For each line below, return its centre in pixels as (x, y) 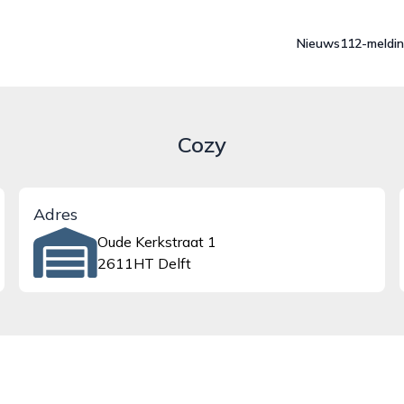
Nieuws (318, 43)
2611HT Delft (144, 263)
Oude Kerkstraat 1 (156, 242)
